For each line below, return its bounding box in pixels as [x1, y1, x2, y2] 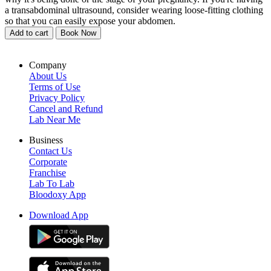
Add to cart [10, 28, 48, 38]
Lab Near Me [29, 114, 80, 125]
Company [29, 59, 67, 70]
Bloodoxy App [29, 189, 86, 200]
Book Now [60, 28, 96, 38]
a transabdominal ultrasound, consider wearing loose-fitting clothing [5, 4, 263, 15]
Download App [29, 209, 88, 220]
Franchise [29, 167, 66, 178]
